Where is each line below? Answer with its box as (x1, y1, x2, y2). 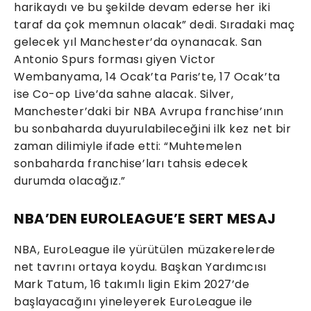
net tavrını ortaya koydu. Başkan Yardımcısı (14, 259, 267, 276)
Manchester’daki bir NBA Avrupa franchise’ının (14, 103, 284, 120)
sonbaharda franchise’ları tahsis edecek (14, 155, 249, 172)
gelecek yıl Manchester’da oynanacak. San (14, 34, 262, 51)
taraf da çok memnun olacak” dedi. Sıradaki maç (14, 17, 295, 33)
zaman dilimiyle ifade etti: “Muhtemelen (14, 138, 242, 155)
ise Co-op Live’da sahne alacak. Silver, (14, 86, 234, 103)
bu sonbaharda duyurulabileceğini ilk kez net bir (14, 121, 292, 137)
